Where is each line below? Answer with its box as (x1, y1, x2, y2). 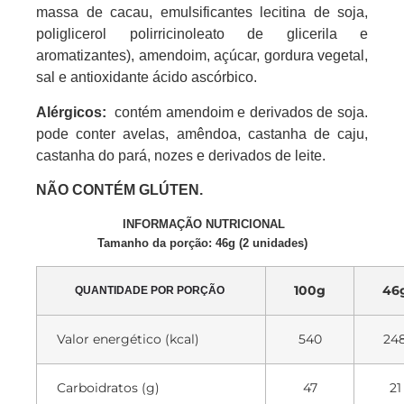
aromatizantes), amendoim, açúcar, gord (36, 48, 293, 64)
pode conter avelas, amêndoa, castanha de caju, (36, 125, 368, 142)
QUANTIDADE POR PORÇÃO (75, 283, 227, 297)
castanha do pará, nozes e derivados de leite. (36, 147, 326, 163)
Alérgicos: (36, 104, 111, 120)
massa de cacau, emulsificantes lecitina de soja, (36, 5, 368, 21)
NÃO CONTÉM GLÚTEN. (36, 182, 203, 198)
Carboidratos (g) (57, 379, 161, 396)
